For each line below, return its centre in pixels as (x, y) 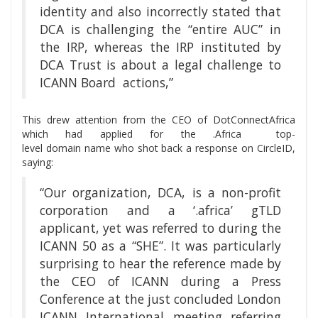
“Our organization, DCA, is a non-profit (160, 193)
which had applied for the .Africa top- (159, 134)
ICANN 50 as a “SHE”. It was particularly (160, 246)
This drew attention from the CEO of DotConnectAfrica (159, 120)
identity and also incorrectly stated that (160, 12)
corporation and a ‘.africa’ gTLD (160, 210)
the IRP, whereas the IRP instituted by (160, 47)
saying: (38, 163)
